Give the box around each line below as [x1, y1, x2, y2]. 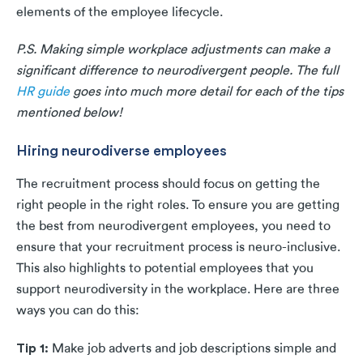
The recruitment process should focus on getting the [16, 177, 320, 192]
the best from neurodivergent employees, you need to [16, 219, 331, 234]
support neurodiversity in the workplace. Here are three [16, 282, 340, 297]
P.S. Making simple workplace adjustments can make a [16, 42, 330, 58]
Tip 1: [16, 340, 49, 357]
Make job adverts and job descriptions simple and [49, 341, 336, 357]
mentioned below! [16, 105, 122, 121]
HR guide [16, 84, 70, 100]
